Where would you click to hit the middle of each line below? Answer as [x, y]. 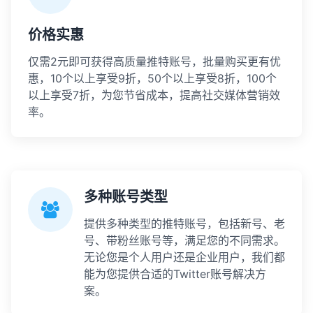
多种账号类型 [126, 197]
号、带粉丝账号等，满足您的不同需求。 [184, 240]
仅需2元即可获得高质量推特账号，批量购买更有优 [154, 61]
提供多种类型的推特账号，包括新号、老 [184, 224]
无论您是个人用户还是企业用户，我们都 [184, 257]
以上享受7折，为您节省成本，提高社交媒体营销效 [154, 95]
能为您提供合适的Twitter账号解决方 [175, 274]
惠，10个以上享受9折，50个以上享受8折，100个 [152, 78]
